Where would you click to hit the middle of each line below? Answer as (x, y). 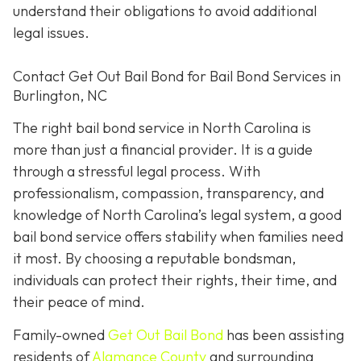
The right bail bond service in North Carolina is (162, 127)
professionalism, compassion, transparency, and (168, 193)
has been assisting (284, 335)
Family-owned (60, 335)
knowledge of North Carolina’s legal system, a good (177, 214)
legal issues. (51, 32)
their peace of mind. (79, 301)
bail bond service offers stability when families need (178, 236)
